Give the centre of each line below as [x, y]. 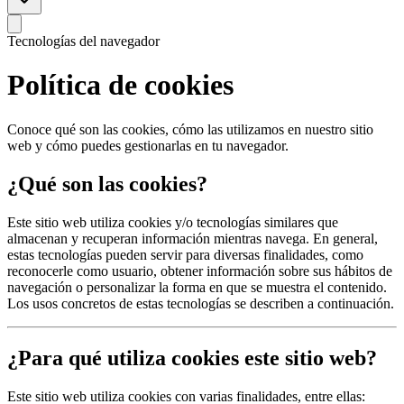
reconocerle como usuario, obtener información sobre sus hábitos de [200, 271]
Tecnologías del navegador [83, 41]
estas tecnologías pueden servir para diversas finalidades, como [185, 254]
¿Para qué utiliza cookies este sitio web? [192, 358]
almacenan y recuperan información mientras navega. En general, [193, 238]
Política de [76, 85]
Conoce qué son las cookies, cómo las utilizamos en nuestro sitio [190, 129]
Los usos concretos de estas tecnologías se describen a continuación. [201, 303]
